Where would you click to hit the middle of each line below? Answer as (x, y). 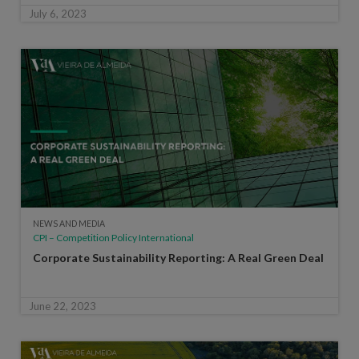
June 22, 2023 (62, 306)
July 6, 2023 (57, 13)
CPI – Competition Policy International (113, 237)
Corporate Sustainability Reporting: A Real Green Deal (178, 257)
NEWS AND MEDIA (69, 223)
